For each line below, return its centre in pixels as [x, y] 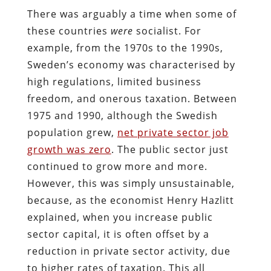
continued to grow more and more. [117, 166]
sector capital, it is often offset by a [118, 234]
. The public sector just [170, 149]
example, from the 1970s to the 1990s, [125, 47]
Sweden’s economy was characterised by [131, 64]
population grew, [72, 132]
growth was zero [69, 149]
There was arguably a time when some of [132, 14]
